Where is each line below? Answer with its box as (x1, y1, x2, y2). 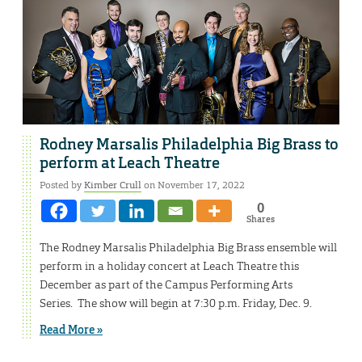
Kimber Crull (84, 179, 141, 192)
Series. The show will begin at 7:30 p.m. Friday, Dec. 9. (40, 296, 314, 311)
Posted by (40, 179, 84, 192)
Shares (246, 213, 275, 225)
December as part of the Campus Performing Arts (40, 277, 293, 293)
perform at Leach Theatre (40, 154, 223, 174)
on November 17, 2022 (141, 179, 245, 192)
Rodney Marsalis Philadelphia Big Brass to (40, 135, 339, 155)
